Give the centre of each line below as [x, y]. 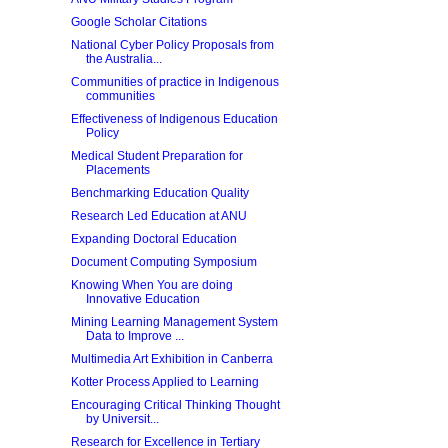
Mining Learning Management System [174, 322]
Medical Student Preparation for [156, 156]
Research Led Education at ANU [158, 216]
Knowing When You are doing [151, 285]
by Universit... [122, 419]
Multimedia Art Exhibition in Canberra [171, 359]
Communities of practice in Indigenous [174, 82]
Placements [117, 170]
